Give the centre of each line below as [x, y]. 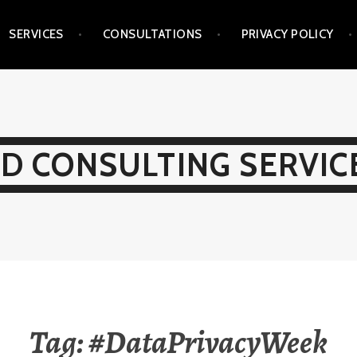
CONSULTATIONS [152, 35]
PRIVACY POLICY [287, 35]
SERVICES [36, 35]
